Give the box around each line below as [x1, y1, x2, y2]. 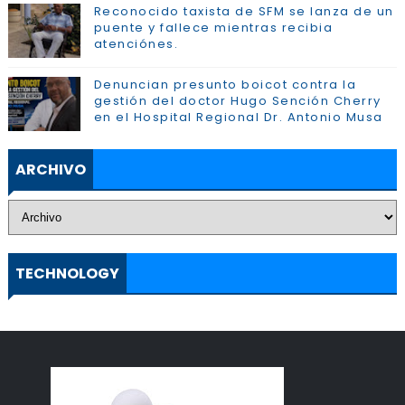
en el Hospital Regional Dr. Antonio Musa [93, 108, 383, 126]
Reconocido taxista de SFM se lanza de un [93, 3, 394, 20]
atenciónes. [93, 35, 179, 52]
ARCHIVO [14, 159, 86, 180]
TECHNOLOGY [14, 263, 119, 284]
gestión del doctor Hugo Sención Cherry [93, 92, 381, 109]
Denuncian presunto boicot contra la [93, 76, 357, 93]
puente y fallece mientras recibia [93, 19, 334, 36]
